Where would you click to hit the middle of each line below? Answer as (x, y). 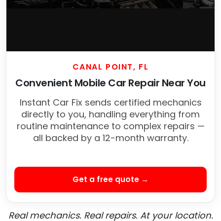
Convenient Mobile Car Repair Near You (110, 83)
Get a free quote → (110, 180)
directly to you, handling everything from (110, 114)
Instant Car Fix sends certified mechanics (110, 103)
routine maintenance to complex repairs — (110, 126)
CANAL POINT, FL (110, 67)
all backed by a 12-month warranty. (110, 138)
